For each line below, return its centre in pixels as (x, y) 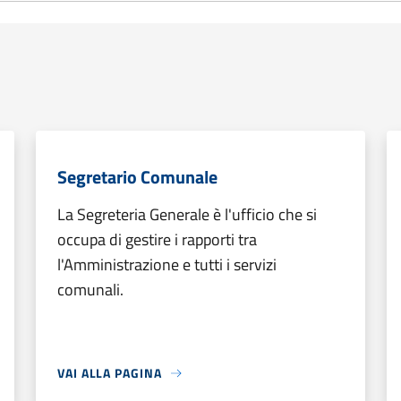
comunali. (90, 290)
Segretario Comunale (137, 177)
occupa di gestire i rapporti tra (157, 239)
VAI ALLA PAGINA (110, 373)
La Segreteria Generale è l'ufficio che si (187, 214)
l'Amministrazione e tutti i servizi (167, 264)
